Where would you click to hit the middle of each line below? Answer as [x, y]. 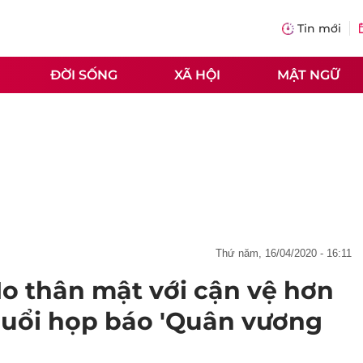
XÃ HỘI [197, 75]
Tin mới [319, 28]
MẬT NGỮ [309, 75]
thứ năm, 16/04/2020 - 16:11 [287, 253]
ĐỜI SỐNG [84, 75]
